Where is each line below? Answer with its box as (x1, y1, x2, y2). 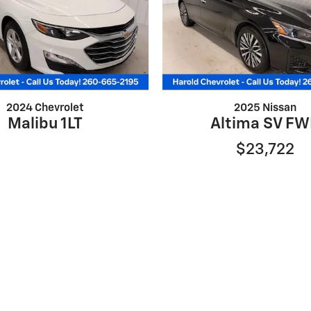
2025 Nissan (234, 103, 297, 114)
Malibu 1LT (8, 116, 83, 133)
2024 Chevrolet (6, 103, 85, 114)
